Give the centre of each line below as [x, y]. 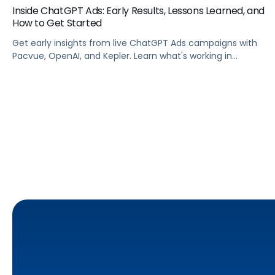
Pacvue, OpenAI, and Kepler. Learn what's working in [122, 56]
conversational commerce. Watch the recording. [118, 68]
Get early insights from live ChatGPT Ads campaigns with [135, 43]
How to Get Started [57, 23]
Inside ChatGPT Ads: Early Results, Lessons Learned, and [138, 10]
